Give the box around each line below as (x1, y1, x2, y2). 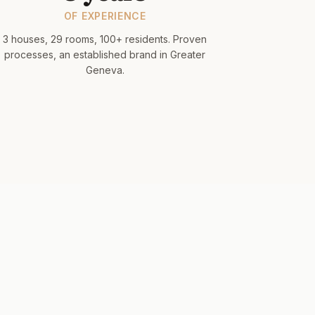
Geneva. (85, 64, 124, 76)
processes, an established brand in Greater (4, 49, 206, 60)
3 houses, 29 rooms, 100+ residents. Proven (3, 33, 207, 45)
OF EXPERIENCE (63, 10, 146, 22)
